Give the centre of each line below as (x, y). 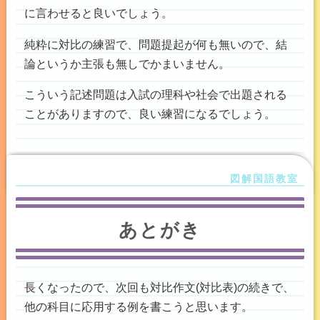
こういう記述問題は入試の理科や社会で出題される (155, 94)
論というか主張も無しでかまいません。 (127, 63)
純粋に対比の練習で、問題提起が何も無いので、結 (155, 44)
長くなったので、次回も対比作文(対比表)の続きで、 (159, 287)
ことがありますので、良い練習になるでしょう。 (150, 113)
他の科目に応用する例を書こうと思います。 (138, 307)
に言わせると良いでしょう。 (98, 13)
